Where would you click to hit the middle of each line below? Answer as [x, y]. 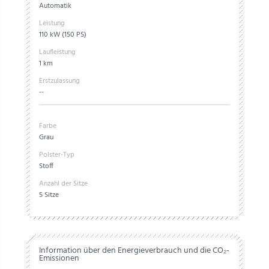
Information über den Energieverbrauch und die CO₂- [134, 251]
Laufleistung [57, 52]
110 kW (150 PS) [63, 35]
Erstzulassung [59, 81]
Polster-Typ [57, 155]
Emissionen [59, 258]
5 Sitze [49, 195]
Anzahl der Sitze [63, 184]
